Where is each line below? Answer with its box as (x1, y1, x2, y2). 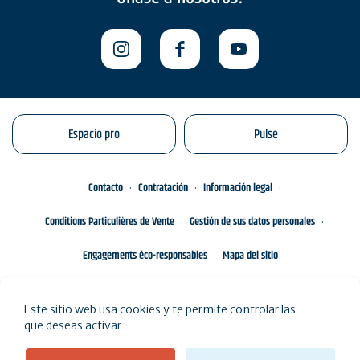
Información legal (202, 179, 272, 197)
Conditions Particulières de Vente (45, 213, 174, 231)
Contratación (137, 179, 188, 197)
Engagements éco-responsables (82, 247, 207, 264)
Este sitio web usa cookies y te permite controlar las (24, 302, 296, 317)
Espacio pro (68, 125, 120, 145)
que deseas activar (24, 318, 121, 333)
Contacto (88, 179, 123, 197)
